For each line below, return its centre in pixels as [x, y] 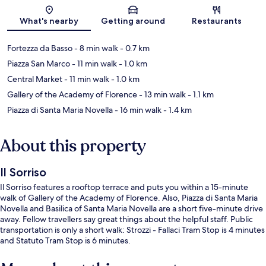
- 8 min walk [95, 48]
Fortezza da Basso [40, 48]
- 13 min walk [161, 95]
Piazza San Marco [39, 64]
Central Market [35, 79]
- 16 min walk [137, 110]
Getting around [133, 21]
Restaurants [217, 21]
